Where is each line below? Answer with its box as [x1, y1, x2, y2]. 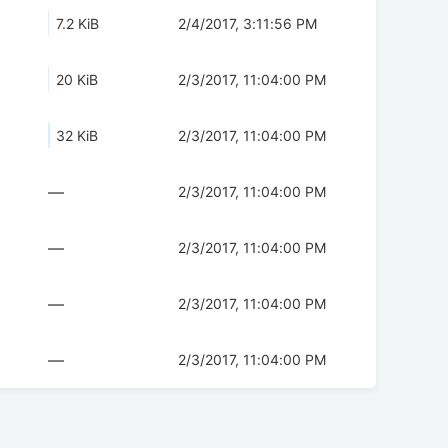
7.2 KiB [56, 15, 99, 33]
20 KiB [56, 71, 98, 89]
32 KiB [56, 127, 98, 145]
